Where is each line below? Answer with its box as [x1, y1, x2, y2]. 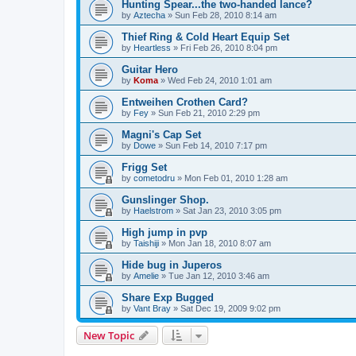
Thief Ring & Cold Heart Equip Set [122, 30, 289, 43]
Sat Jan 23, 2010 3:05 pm [183, 205, 281, 215]
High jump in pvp [122, 226, 207, 238]
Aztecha [133, 10, 165, 20]
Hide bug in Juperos [122, 258, 222, 271]
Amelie [133, 270, 159, 281]
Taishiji [133, 238, 159, 248]
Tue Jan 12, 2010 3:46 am [168, 270, 269, 281]
